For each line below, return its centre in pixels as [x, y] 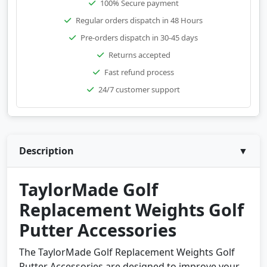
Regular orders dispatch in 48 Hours [139, 20]
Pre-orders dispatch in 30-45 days [139, 38]
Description [46, 151]
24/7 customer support [139, 89]
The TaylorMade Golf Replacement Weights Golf [127, 252]
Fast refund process [139, 72]
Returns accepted [139, 55]
